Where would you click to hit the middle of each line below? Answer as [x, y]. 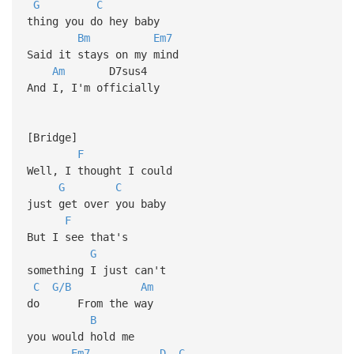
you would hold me [80, 336]
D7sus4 [105, 71]
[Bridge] [52, 137]
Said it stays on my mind [102, 54]
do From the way [90, 303]
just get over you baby [96, 203]
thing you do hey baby [93, 21]
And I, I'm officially [93, 87]
